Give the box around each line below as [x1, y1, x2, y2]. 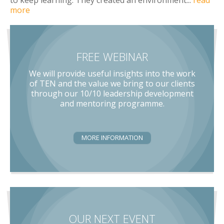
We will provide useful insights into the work [28, 67, 195, 79]
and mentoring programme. [59, 97, 164, 109]
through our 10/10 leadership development [30, 87, 193, 99]
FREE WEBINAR [76, 48, 148, 64]
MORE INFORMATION [81, 132, 143, 142]
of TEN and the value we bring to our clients [29, 77, 195, 89]
